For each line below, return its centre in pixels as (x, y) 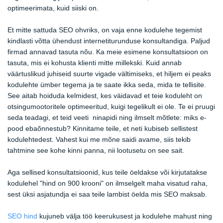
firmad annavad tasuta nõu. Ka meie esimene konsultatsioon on (108, 52)
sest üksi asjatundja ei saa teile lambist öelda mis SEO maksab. (107, 194)
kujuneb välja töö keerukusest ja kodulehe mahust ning (125, 216)
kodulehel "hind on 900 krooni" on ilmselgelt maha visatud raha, (108, 183)
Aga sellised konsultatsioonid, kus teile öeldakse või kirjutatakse (107, 172)
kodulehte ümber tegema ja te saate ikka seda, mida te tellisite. (107, 84)
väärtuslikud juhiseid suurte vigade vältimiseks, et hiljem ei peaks (109, 73)
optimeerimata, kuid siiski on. (53, 8)
